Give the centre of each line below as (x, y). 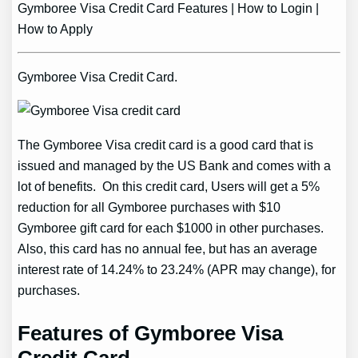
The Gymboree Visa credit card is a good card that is (166, 144)
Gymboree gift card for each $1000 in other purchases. (171, 227)
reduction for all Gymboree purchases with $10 (149, 207)
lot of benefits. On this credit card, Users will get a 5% (169, 186)
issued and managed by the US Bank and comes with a (175, 165)
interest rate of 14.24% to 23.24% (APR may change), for (177, 269)
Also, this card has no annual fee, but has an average (168, 248)
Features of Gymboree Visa (151, 333)
